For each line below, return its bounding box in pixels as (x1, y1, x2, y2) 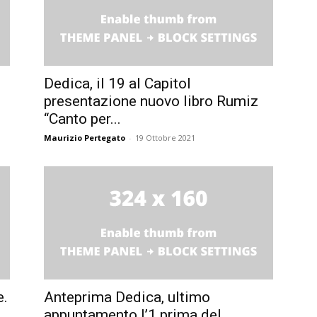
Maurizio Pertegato (44, 132, 125, 143)
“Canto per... (44, 110, 121, 127)
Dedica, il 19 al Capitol (44, 74, 191, 92)
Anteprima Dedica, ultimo (44, 288, 210, 306)
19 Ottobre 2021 (135, 132, 195, 143)
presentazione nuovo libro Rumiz (44, 92, 258, 110)
